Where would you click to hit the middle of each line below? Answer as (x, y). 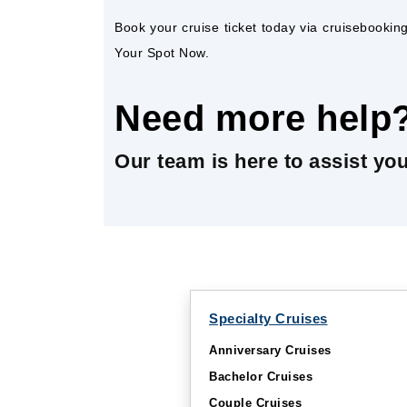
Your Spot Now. (162, 53)
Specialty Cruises (268, 318)
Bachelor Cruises (261, 377)
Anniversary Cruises (270, 350)
